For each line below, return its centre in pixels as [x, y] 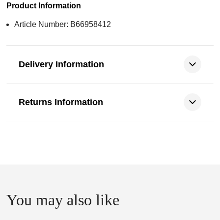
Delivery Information [62, 64]
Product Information [44, 5]
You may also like [63, 200]
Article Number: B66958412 [63, 24]
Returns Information [61, 102]
